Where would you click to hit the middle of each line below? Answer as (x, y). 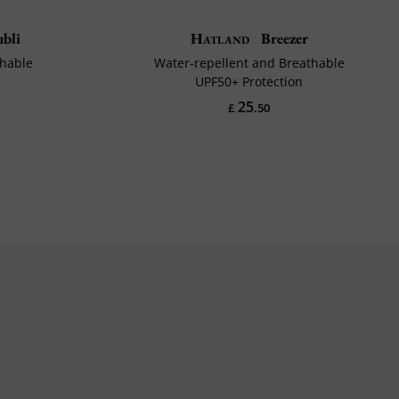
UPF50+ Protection (249, 81)
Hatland (220, 38)
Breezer (283, 38)
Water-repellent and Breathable (249, 62)
